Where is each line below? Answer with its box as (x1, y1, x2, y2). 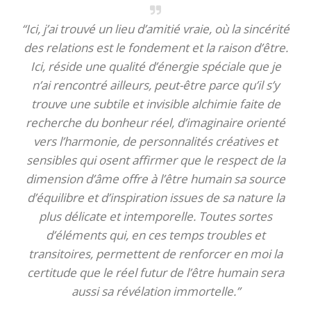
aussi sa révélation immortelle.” (71, 283, 240, 299)
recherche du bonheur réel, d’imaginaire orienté (26, 115, 285, 131)
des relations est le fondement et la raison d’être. (23, 40, 288, 56)
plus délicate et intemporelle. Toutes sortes (39, 208, 272, 224)
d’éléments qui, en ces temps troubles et (46, 227, 265, 243)
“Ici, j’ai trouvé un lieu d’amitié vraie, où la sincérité (22, 21, 289, 37)
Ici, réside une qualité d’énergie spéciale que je (30, 58, 281, 74)
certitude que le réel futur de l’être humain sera (27, 264, 284, 280)
